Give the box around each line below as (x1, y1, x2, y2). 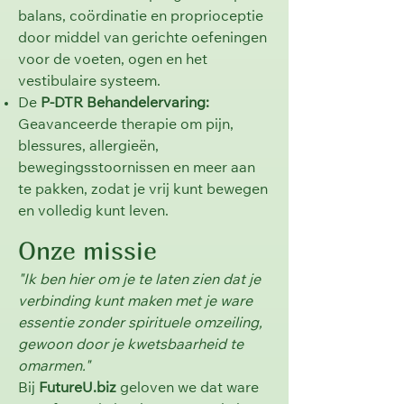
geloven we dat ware (116, 381, 259, 396)
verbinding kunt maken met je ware (18, 295, 252, 309)
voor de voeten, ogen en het (18, 53, 207, 68)
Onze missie (18, 235, 157, 265)
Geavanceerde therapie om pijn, (18, 118, 234, 133)
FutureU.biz (39, 381, 116, 396)
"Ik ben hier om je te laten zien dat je (18, 273, 261, 288)
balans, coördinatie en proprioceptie (18, 10, 263, 24)
